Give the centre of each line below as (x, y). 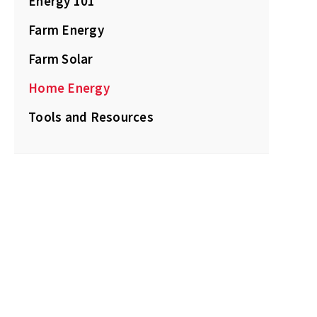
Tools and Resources (91, 117)
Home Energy (69, 88)
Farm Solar (61, 59)
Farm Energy (66, 30)
